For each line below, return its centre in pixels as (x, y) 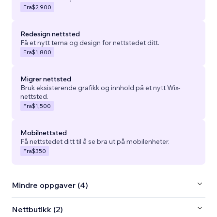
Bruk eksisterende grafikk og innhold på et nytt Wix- (101, 87)
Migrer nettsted (46, 79)
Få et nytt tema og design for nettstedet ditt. (90, 42)
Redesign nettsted (50, 34)
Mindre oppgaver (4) (50, 185)
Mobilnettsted (44, 132)
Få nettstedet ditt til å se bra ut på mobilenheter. (95, 141)
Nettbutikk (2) (37, 209)
